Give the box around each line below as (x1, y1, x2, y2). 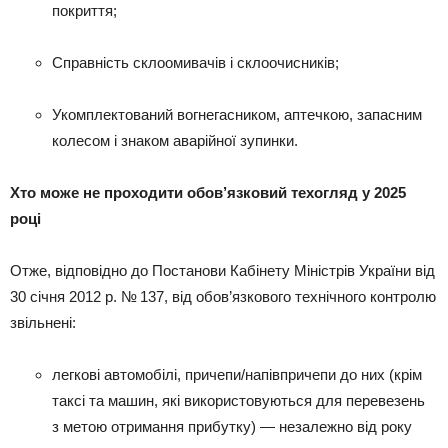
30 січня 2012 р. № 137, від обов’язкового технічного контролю (10, 288, 436, 305)
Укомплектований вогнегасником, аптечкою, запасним (52, 106, 422, 123)
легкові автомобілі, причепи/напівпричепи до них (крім (52, 366, 422, 383)
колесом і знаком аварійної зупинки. (52, 132, 298, 149)
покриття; (52, 2, 117, 19)
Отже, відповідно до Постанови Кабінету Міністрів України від (10, 262, 435, 279)
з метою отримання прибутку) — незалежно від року (52, 418, 412, 435)
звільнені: (10, 314, 76, 331)
